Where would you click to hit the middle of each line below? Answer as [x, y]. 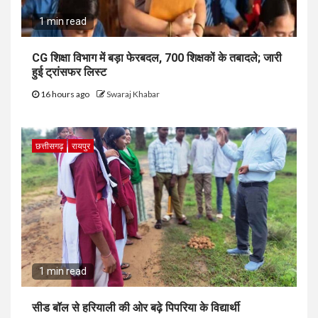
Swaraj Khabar [133, 94]
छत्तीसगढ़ [49, 146]
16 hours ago [65, 94]
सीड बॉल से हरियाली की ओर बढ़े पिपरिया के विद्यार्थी [136, 307]
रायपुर [81, 146]
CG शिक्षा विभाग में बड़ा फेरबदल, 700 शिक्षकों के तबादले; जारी [157, 57]
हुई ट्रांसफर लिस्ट [69, 72]
